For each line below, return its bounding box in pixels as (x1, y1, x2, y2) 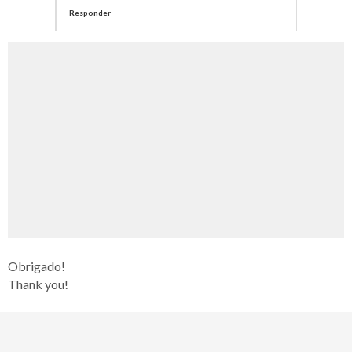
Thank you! (8, 276, 68, 291)
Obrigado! (8, 258, 65, 273)
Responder (69, 7, 111, 17)
